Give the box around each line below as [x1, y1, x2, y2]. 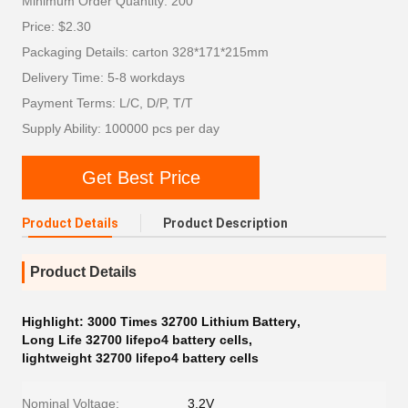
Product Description [163, 216, 288, 230]
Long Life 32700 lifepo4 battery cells [22, 332, 249, 347]
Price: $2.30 [22, 19, 91, 34]
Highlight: [22, 314, 87, 329]
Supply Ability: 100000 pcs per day [22, 121, 219, 136]
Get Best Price [81, 167, 200, 188]
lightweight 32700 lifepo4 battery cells [22, 351, 259, 365]
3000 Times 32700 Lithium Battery [87, 314, 297, 329]
